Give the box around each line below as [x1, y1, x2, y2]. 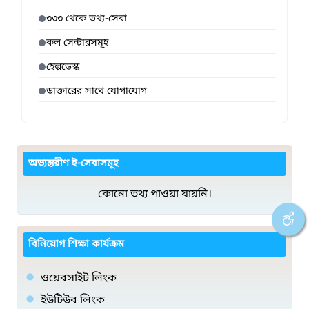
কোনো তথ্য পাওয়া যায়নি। [97, 186, 212, 202]
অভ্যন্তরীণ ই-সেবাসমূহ [28, 157, 119, 170]
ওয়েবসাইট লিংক [41, 270, 117, 286]
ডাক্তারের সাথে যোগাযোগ [46, 84, 147, 98]
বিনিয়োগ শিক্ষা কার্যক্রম [28, 237, 124, 251]
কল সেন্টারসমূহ [46, 36, 108, 50]
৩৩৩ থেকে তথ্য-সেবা [46, 12, 127, 26]
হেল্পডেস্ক [46, 60, 79, 74]
